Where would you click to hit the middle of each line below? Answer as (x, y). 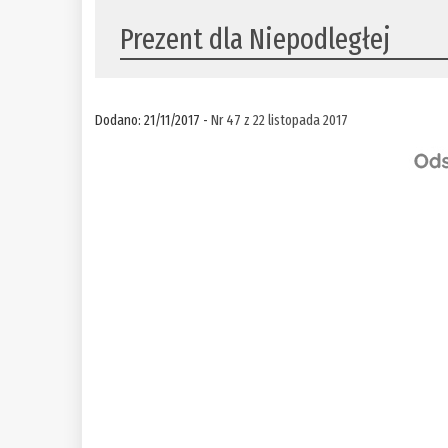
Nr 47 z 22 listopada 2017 (280, 120)
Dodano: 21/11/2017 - (153, 120)
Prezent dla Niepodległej (256, 39)
